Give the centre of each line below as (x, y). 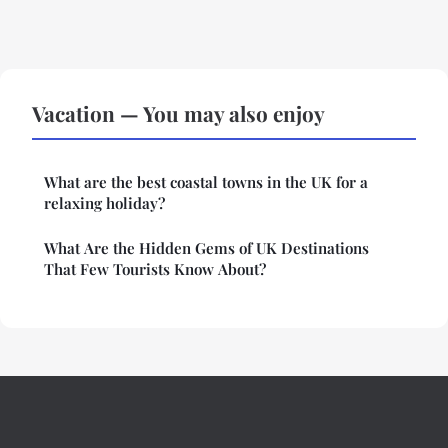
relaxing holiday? (104, 203)
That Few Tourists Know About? (155, 269)
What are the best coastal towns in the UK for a (206, 182)
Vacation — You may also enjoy (178, 113)
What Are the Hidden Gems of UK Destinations (206, 248)
